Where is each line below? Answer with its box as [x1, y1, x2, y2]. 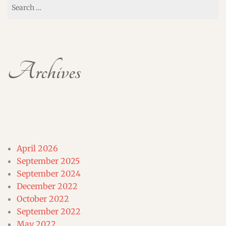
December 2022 [16, 181, 78, 191]
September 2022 [16, 206, 81, 216]
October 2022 [16, 193, 69, 204]
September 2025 [16, 155, 80, 166]
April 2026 [16, 143, 58, 153]
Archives [8, 56, 81, 86]
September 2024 [16, 168, 81, 179]
